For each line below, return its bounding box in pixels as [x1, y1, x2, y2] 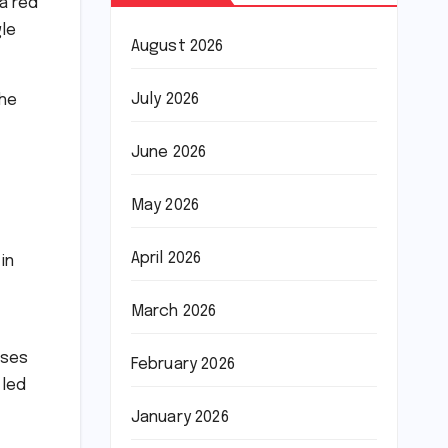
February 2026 [130, 356, 236, 374]
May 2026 [130, 197, 200, 215]
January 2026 [130, 409, 229, 427]
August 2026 [130, 38, 224, 56]
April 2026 [130, 250, 202, 268]
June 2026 [130, 144, 207, 162]
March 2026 [130, 303, 217, 321]
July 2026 [130, 91, 200, 109]
